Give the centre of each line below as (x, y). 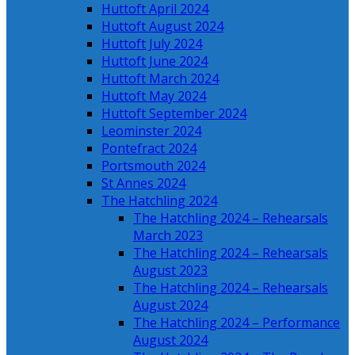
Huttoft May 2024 (154, 96)
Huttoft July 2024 (152, 44)
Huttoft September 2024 (174, 113)
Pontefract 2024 (149, 148)
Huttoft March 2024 (160, 78)
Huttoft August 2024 (162, 26)
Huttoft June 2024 (155, 61)
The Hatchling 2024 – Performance (237, 323)
